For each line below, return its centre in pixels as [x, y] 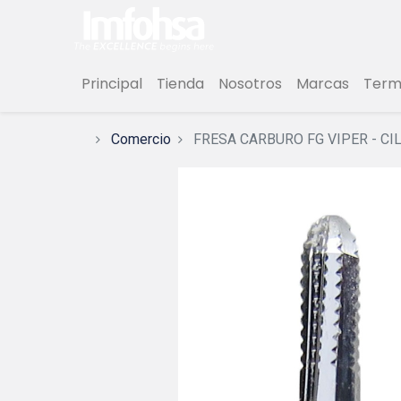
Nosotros [250, 84]
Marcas [322, 84]
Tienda [180, 84]
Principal [111, 84]
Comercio [141, 140]
